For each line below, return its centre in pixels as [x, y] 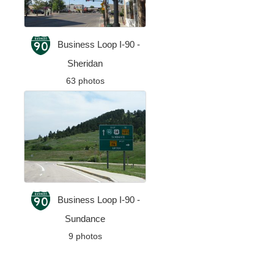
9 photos [85, 236]
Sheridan [85, 64]
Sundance [85, 218]
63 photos [85, 81]
